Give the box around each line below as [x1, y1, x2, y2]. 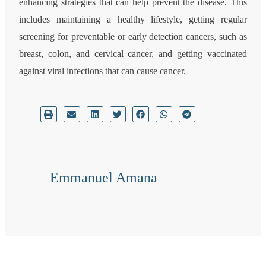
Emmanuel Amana [50, 170, 158, 186]
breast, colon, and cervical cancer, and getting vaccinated [19, 49, 247, 59]
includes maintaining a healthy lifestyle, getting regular [19, 14, 247, 25]
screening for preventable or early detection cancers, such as [19, 31, 247, 42]
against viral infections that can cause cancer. [19, 66, 186, 77]
